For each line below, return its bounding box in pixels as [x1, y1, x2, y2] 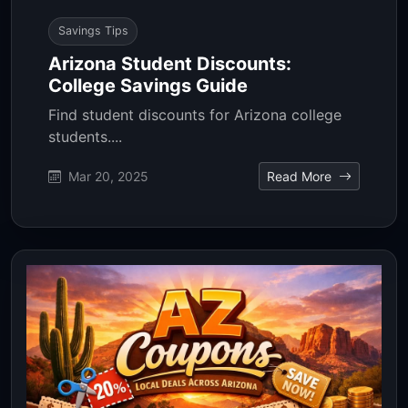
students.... [48, 127, 122, 146]
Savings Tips [57, 24, 128, 38]
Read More [267, 168, 335, 184]
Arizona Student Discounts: [48, 52, 291, 75]
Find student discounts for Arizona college [48, 105, 342, 124]
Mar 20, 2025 [65, 168, 148, 184]
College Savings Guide [48, 74, 248, 97]
